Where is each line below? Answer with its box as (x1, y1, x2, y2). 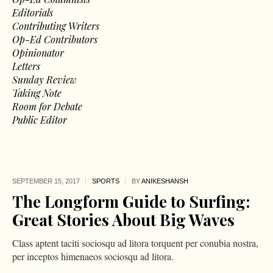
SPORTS (91, 177, 119, 185)
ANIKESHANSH (141, 177, 188, 185)
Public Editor (12, 113, 68, 127)
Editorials (12, 6, 54, 19)
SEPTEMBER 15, (12, 177, 65, 185)
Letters (12, 60, 41, 73)
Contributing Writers (12, 19, 100, 33)
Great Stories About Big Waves (12, 209, 235, 231)
